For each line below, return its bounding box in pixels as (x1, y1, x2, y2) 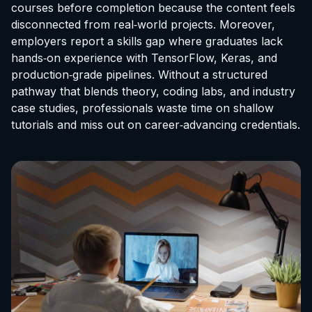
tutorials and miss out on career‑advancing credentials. (11, 118, 300, 132)
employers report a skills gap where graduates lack (11, 34, 283, 48)
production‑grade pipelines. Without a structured (11, 68, 267, 81)
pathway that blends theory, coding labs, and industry (11, 84, 295, 98)
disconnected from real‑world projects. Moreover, (11, 17, 275, 31)
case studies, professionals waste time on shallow (11, 101, 274, 115)
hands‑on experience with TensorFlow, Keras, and (11, 51, 277, 65)
